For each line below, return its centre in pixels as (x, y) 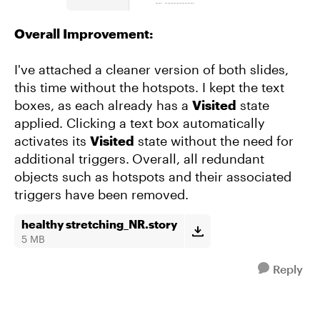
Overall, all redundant (198, 159)
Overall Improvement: (84, 34)
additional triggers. (72, 159)
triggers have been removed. (101, 194)
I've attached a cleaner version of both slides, (151, 69)
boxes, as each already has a (103, 105)
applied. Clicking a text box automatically (140, 123)
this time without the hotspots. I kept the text (149, 87)
